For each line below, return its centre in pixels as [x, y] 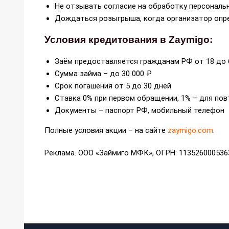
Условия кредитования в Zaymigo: [129, 39]
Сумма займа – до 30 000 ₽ [103, 73]
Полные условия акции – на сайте [106, 130]
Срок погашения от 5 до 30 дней [113, 86]
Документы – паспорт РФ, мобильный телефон [140, 110]
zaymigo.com [190, 130]
